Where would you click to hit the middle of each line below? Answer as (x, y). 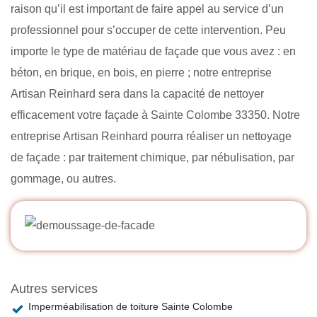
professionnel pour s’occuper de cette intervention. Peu (148, 30)
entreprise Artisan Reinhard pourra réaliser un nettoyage (151, 136)
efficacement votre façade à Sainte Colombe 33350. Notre (155, 115)
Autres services (54, 289)
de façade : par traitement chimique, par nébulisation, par (152, 157)
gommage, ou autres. (63, 178)
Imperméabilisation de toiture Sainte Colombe (131, 307)
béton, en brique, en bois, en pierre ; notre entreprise (141, 72)
